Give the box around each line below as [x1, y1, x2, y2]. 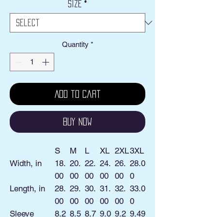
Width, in [10, 158, 42, 169]
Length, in [10, 184, 45, 194]
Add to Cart [54, 90, 101, 98]
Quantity [62, 40, 89, 48]
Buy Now [63, 118, 92, 126]
